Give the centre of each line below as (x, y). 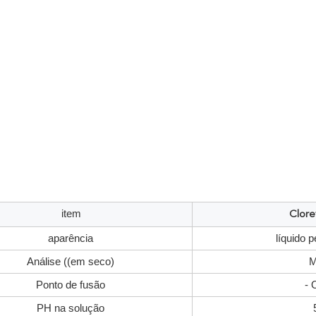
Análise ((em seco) (71, 261)
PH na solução (71, 308)
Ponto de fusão (71, 285)
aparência (71, 238)
